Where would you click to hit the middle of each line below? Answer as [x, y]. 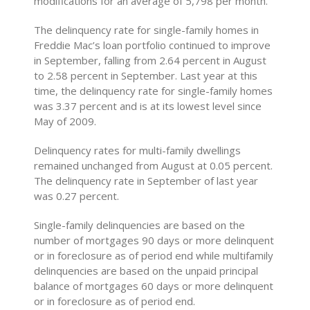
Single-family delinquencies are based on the [140, 225]
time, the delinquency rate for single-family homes [154, 91]
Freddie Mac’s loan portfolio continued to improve [153, 45]
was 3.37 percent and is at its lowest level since [148, 106]
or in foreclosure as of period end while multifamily [154, 255]
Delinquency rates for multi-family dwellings [138, 150]
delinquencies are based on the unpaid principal [146, 271]
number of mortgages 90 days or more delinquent [154, 240]
